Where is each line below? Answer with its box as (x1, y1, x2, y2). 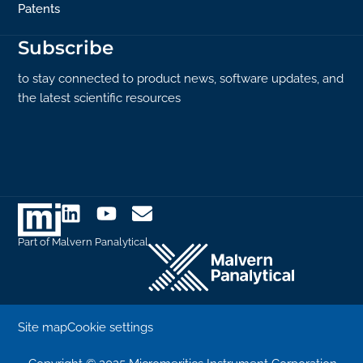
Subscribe (18, 36, 114, 59)
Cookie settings (67, 319, 154, 335)
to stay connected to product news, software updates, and (18, 70, 344, 86)
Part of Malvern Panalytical (18, 236, 149, 249)
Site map (18, 319, 68, 335)
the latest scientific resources (18, 90, 181, 105)
